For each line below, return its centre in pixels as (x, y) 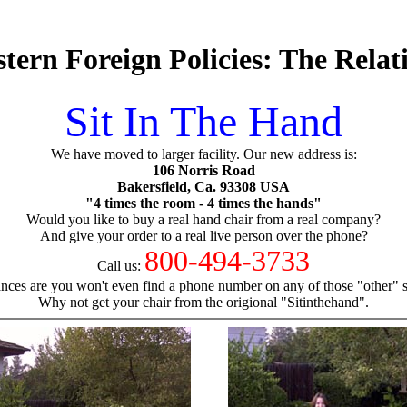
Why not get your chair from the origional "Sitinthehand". (203, 302)
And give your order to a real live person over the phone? (203, 235)
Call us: (121, 265)
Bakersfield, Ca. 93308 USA (203, 186)
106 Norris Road (203, 170)
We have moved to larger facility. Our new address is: (203, 154)
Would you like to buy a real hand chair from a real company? (203, 219)
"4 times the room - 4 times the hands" (203, 203)
